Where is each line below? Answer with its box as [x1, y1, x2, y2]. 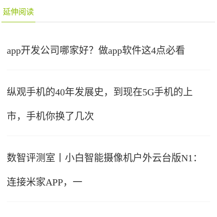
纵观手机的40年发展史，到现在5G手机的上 [7, 86, 193, 97]
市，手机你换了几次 [7, 110, 94, 122]
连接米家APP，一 [7, 176, 83, 187]
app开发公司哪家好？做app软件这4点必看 [7, 45, 186, 56]
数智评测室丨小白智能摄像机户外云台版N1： [7, 152, 203, 163]
